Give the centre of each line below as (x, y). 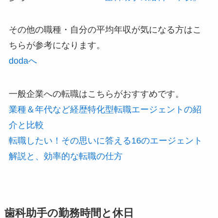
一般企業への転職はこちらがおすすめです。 (96, 94)
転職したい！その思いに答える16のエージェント (105, 141)
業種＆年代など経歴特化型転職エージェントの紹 (105, 110)
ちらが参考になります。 (57, 45)
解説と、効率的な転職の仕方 (67, 156)
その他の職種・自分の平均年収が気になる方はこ (105, 30)
